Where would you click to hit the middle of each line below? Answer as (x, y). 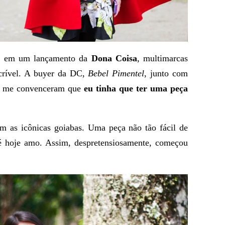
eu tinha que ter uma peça (136, 88)
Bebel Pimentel (116, 73)
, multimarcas (162, 58)
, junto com (166, 73)
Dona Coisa (114, 58)
